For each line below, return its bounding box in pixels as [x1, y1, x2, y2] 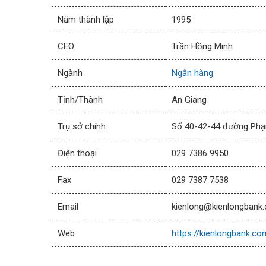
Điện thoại [58, 148, 97, 159]
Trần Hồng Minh [172, 41, 233, 52]
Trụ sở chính [58, 121, 106, 132]
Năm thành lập [58, 14, 114, 25]
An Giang [172, 94, 207, 105]
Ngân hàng [172, 68, 213, 78]
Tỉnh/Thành [58, 94, 103, 105]
